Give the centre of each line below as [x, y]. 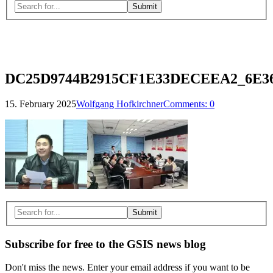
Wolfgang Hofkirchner [120, 104]
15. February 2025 [41, 104]
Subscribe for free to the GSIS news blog [105, 244]
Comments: [186, 104]
